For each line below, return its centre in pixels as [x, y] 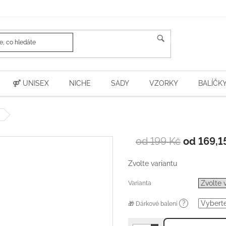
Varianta [140, 183]
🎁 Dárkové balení [154, 204]
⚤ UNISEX [31, 83]
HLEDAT [178, 40]
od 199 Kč [158, 141]
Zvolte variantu [153, 163]
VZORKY [164, 83]
